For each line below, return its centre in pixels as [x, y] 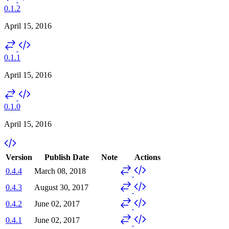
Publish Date [67, 157]
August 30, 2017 [61, 187]
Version [19, 157]
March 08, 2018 [60, 171]
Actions [147, 157]
